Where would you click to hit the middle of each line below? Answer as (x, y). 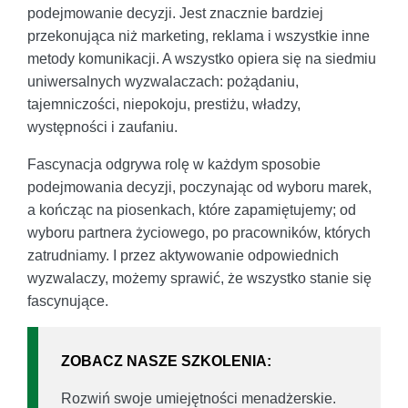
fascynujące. (68, 301)
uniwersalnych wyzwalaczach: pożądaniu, (163, 82)
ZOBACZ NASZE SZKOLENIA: (166, 362)
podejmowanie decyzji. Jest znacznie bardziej (175, 14)
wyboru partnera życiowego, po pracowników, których (199, 233)
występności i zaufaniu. (102, 127)
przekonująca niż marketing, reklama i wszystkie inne (199, 36)
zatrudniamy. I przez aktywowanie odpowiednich (183, 256)
